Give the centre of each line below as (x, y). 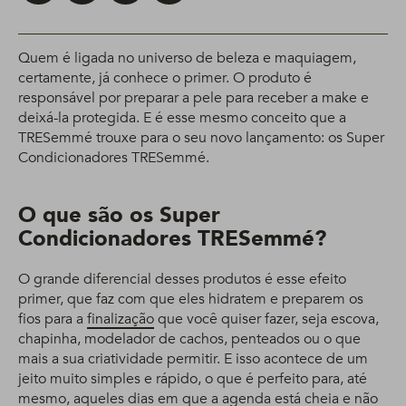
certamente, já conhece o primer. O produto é (165, 78)
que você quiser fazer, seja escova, (266, 319)
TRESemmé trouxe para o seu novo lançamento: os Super (201, 138)
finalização (121, 319)
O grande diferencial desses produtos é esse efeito (182, 279)
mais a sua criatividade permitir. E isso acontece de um (193, 359)
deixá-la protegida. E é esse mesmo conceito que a (182, 118)
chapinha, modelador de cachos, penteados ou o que (189, 339)
